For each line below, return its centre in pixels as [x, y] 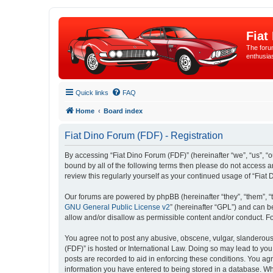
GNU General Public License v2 [117, 207]
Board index [123, 111]
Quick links [92, 93]
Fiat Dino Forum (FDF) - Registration [144, 136]
